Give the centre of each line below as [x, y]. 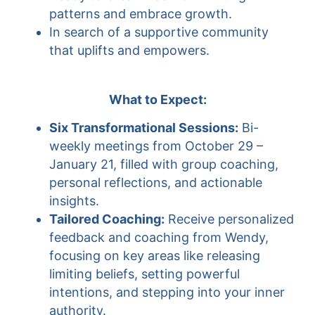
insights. [74, 201]
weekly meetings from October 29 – [156, 146]
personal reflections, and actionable [156, 182]
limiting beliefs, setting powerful [144, 274]
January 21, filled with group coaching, [164, 164]
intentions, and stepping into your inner [167, 292]
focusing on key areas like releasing [155, 256]
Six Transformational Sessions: [144, 128]
